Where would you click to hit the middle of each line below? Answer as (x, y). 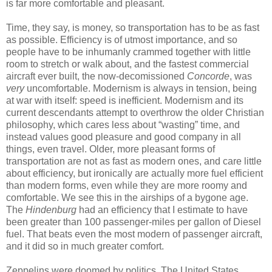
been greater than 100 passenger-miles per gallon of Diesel (134, 222)
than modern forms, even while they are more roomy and (127, 185)
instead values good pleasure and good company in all (124, 137)
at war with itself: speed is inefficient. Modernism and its (125, 100)
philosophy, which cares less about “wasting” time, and (123, 124)
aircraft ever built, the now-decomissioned (97, 76)
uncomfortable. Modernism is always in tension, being (141, 88)
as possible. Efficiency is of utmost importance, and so (122, 39)
